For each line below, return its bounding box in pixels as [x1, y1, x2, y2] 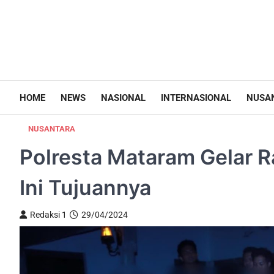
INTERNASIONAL [161, 92, 231, 103]
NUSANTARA [28, 124, 75, 133]
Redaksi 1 [30, 210, 67, 220]
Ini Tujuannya [20, 175, 151, 200]
